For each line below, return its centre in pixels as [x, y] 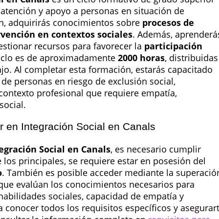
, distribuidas [191, 58]
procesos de [168, 23]
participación [173, 46]
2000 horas [141, 58]
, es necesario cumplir [156, 149]
